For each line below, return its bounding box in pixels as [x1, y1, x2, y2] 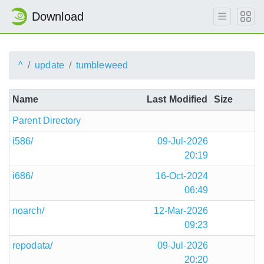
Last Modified [147, 94, 208, 104]
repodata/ [12, 240, 52, 250]
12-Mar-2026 [153, 206, 208, 216]
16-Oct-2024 [155, 171, 208, 181]
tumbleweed [75, 60, 128, 70]
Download [32, 10, 84, 23]
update [35, 60, 64, 70]
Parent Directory [12, 115, 81, 126]
